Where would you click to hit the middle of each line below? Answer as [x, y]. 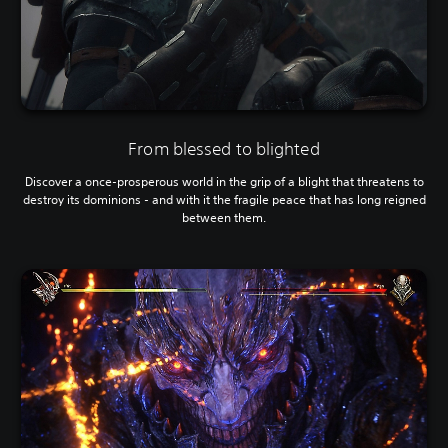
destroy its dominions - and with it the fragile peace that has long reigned [224, 199]
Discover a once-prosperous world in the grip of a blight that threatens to [224, 181]
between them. [224, 217]
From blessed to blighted [224, 148]
